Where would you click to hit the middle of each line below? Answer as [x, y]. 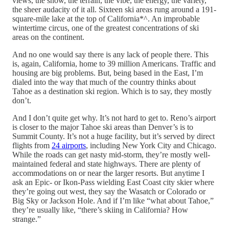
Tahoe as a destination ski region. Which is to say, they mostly [112, 91]
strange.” [27, 219]
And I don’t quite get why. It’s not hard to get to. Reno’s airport [114, 118]
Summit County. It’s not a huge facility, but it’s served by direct [113, 136]
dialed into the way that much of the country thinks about [104, 82]
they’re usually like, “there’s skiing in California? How [100, 210]
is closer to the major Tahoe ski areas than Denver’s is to [103, 127]
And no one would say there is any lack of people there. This [110, 54]
